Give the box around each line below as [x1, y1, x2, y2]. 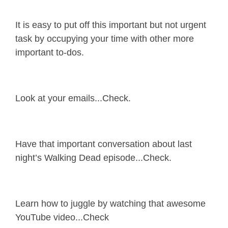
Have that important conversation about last [15, 139, 192, 150]
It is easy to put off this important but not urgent [15, 20, 206, 31]
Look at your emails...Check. [15, 93, 131, 104]
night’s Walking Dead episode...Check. [15, 153, 172, 163]
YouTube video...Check [15, 212, 109, 223]
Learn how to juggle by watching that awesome [15, 198, 206, 209]
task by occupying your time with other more [15, 34, 194, 44]
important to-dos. [15, 47, 84, 58]
